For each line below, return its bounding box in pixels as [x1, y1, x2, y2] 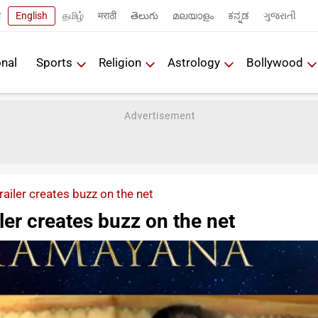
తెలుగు [131, 9, 158, 21]
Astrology [168, 55, 220, 70]
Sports [36, 55, 72, 70]
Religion [99, 55, 141, 70]
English [16, 9, 48, 21]
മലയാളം [172, 9, 214, 21]
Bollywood [246, 55, 303, 70]
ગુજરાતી [263, 9, 296, 21]
